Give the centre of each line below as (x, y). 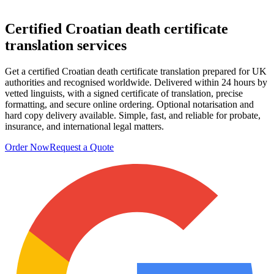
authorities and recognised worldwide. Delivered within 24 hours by (136, 82)
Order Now (27, 147)
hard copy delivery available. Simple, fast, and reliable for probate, (133, 115)
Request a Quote (82, 147)
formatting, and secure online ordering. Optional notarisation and (129, 104)
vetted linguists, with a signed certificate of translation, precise (124, 93)
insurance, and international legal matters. (84, 126)
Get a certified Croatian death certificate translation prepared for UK (136, 71)
